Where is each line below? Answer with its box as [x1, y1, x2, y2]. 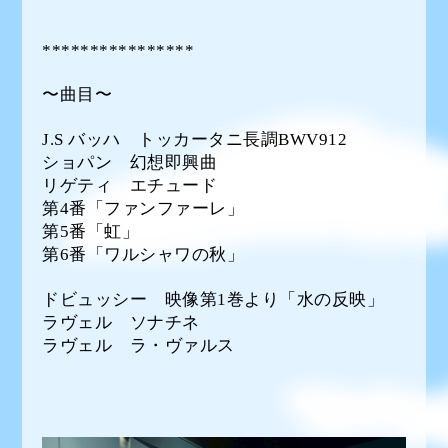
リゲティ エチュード [42, 175, 218, 195]
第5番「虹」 [42, 221, 140, 241]
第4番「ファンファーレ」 [42, 198, 245, 218]
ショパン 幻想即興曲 [42, 152, 218, 172]
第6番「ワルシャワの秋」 [42, 244, 245, 264]
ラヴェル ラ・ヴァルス [42, 335, 235, 355]
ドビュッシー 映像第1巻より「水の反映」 [42, 289, 385, 309]
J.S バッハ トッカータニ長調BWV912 [42, 129, 348, 149]
